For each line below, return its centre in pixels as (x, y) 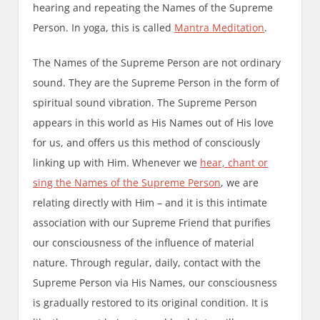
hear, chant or (234, 163)
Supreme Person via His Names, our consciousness (155, 283)
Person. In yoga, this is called (104, 28)
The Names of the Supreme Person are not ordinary (157, 63)
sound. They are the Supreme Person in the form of (156, 83)
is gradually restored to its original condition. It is (151, 303)
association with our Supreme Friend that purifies (152, 223)
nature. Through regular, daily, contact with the (147, 263)
